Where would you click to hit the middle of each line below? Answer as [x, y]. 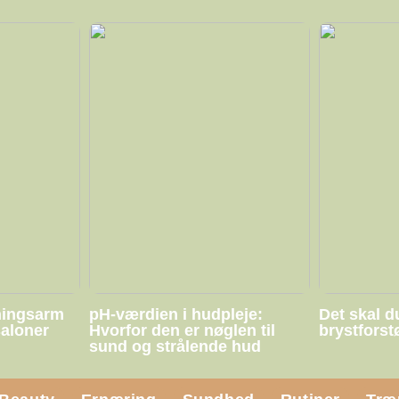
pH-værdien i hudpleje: [175, 314]
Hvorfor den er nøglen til [182, 330]
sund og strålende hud [175, 346]
